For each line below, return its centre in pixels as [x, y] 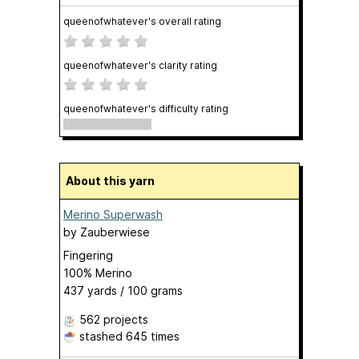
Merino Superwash [113, 214]
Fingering [88, 255]
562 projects [114, 319]
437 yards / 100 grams [123, 290]
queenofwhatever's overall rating [142, 21]
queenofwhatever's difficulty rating [146, 109]
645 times [153, 336]
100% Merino [98, 273]
